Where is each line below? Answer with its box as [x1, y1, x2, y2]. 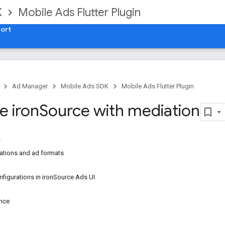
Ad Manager [12, 82, 48, 90]
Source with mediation [39, 100, 200, 121]
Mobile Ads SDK [61, 82, 108, 90]
